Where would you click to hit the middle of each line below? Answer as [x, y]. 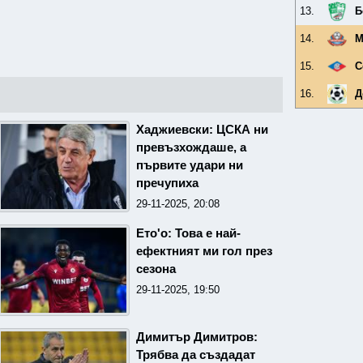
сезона [156, 269]
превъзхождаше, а [191, 147]
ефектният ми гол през [204, 251]
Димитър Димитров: [196, 337]
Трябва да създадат [195, 354]
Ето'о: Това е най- [188, 233]
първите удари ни [189, 165]
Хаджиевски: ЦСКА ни [202, 129]
